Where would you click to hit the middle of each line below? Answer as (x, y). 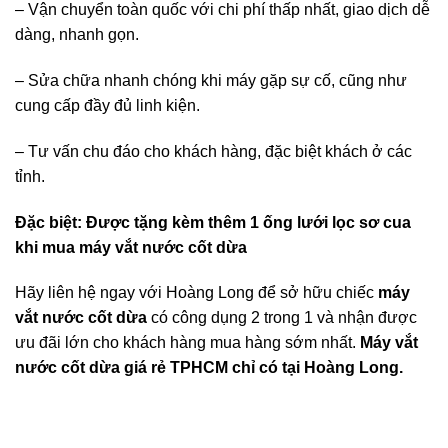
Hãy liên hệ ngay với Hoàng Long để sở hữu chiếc (196, 293)
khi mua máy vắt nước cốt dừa (131, 247)
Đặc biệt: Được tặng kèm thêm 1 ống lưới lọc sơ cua (213, 222)
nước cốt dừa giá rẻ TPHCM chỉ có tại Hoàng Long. (209, 368)
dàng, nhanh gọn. (77, 35)
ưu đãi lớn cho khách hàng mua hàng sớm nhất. (187, 343)
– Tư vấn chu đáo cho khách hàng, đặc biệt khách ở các (213, 151)
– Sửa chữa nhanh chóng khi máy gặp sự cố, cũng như (211, 81)
